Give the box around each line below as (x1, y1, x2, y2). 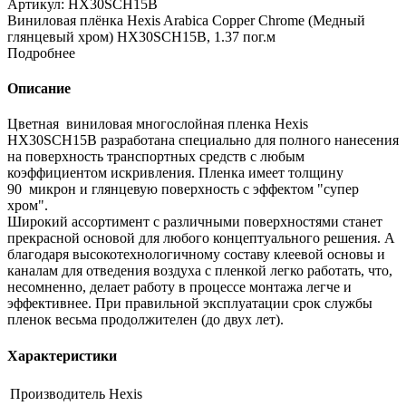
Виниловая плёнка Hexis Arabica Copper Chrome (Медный (7, 12, 365, 28)
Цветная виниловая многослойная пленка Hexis (7, 116, 308, 132)
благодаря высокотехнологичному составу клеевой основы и (7, 246, 385, 263)
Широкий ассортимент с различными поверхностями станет (7, 214, 382, 230)
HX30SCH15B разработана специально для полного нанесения (7, 132, 399, 149)
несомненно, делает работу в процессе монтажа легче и (7, 279, 352, 295)
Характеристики (7, 347, 117, 363)
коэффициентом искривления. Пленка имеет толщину (7, 165, 343, 181)
